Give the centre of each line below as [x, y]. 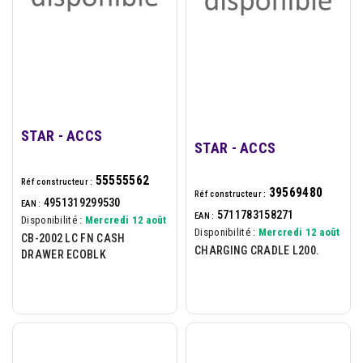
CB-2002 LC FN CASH [73, 238]
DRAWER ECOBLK [64, 254]
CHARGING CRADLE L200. [257, 250]
